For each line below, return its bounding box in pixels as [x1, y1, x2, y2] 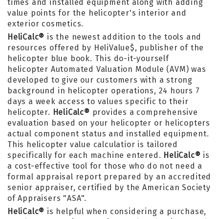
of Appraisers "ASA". [7, 194, 87, 203]
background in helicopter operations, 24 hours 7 [7, 86, 200, 95]
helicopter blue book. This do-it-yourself [7, 54, 169, 63]
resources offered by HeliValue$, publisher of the [7, 43, 204, 52]
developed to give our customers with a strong [7, 75, 193, 85]
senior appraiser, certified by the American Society [7, 183, 211, 192]
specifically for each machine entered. [7, 151, 164, 160]
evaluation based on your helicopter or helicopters [7, 118, 210, 128]
